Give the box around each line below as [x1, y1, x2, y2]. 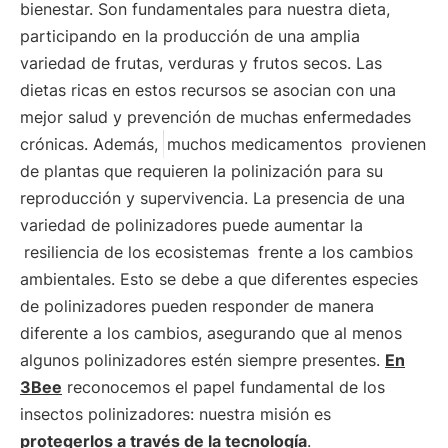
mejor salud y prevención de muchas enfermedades [20, 107, 411, 127]
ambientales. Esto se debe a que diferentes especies [20, 269, 418, 289]
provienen [346, 134, 426, 154]
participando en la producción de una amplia [20, 26, 360, 46]
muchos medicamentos [167, 134, 342, 154]
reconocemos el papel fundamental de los [62, 377, 385, 397]
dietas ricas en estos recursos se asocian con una [20, 80, 396, 100]
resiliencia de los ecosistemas [24, 242, 249, 262]
